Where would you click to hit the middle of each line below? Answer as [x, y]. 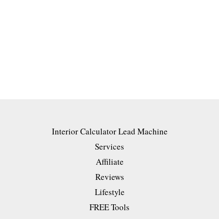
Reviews [109, 177]
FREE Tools [109, 207]
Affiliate [109, 162]
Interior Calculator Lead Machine [109, 131]
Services [109, 146]
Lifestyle [109, 192]
